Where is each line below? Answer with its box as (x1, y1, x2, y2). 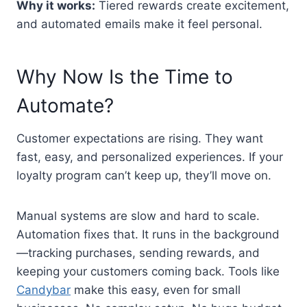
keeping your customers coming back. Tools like (16, 264, 280, 278)
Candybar (16, 282, 71, 297)
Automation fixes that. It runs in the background (16, 227, 280, 241)
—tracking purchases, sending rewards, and (16, 245, 260, 260)
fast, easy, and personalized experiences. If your (16, 149, 283, 164)
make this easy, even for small (71, 282, 241, 297)
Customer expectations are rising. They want (16, 131, 263, 145)
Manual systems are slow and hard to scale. (16, 208, 260, 223)
